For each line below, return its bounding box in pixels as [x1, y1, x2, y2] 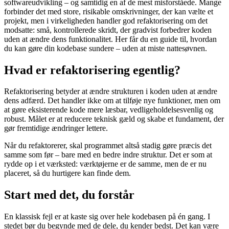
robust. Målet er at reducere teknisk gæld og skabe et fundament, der [4, 114, 224, 124]
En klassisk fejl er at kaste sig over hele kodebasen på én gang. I [4, 212, 210, 221]
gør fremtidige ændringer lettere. [4, 124, 108, 133]
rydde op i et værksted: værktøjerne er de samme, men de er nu [4, 159, 207, 169]
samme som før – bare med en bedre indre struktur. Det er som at [4, 150, 212, 159]
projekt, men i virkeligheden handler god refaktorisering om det [4, 16, 208, 25]
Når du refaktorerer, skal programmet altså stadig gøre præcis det [4, 141, 212, 150]
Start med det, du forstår [4, 188, 134, 202]
